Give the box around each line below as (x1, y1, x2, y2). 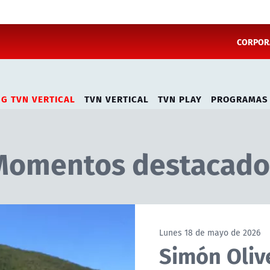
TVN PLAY (158, 91, 202, 105)
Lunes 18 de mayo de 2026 (159, 226, 260, 239)
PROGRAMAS (211, 91, 268, 105)
